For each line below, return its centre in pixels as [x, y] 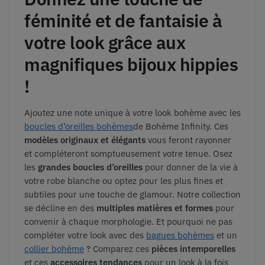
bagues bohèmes [180, 235]
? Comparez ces [118, 249]
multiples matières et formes [155, 208]
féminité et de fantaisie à [123, 21]
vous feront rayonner [188, 140]
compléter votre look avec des [85, 235]
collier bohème [54, 249]
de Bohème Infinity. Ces [181, 127]
